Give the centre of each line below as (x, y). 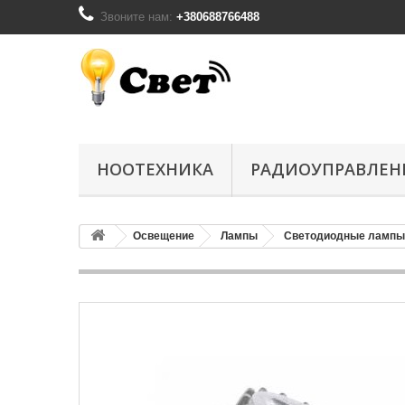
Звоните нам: (138, 17)
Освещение (164, 236)
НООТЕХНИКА (155, 169)
